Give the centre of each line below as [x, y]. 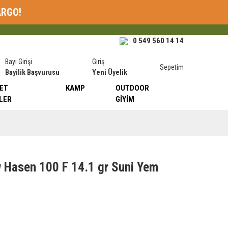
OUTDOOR [133, 88]
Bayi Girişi [19, 62]
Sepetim [172, 67]
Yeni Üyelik [110, 72]
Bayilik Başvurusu [33, 72]
